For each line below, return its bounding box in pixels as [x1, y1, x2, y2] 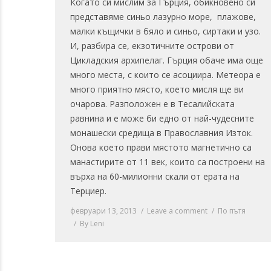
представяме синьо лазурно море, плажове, [70, 10, 256, 22]
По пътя [218, 205, 246, 216]
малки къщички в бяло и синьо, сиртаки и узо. [70, 25, 261, 37]
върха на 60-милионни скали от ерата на [70, 170, 240, 182]
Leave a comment [147, 205, 207, 216]
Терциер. [70, 184, 106, 197]
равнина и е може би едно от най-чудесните [70, 112, 254, 124]
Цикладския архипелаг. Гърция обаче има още [70, 54, 263, 66]
